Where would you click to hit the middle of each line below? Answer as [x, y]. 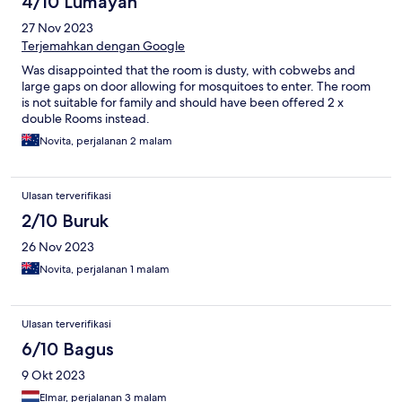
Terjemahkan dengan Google [103, 46]
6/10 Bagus [68, 350]
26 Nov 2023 [58, 247]
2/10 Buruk [65, 221]
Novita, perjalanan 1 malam [105, 270]
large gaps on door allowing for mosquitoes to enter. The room [196, 87]
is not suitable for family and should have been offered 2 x [183, 103]
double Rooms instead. [86, 119]
